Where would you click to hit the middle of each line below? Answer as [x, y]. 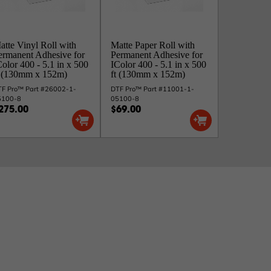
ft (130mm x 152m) [148, 74]
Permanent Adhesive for [157, 55]
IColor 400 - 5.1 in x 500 [158, 64]
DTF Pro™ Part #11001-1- [152, 89]
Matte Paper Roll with [153, 45]
